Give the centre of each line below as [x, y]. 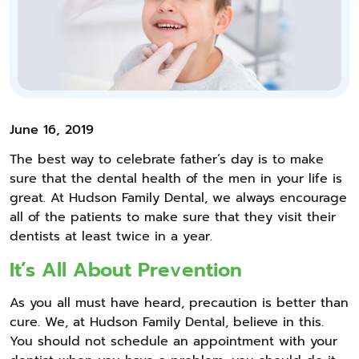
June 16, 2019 [52, 129]
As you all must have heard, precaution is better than [179, 303]
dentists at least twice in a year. [111, 236]
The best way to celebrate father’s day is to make [167, 159]
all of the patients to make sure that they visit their [173, 217]
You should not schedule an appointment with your [173, 341]
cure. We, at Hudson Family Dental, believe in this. [167, 322]
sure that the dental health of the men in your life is [176, 178]
